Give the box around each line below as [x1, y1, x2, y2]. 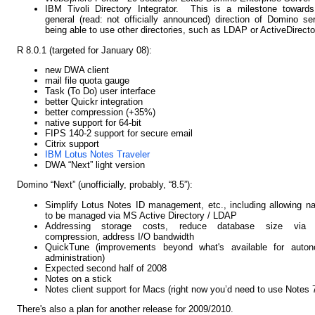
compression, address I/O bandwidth [44, 231, 194, 242]
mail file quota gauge [44, 75, 129, 86]
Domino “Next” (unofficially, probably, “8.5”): [16, 179, 193, 191]
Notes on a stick [44, 273, 112, 284]
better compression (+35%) [44, 106, 155, 117]
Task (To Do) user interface [44, 85, 155, 96]
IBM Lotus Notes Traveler [44, 148, 150, 160]
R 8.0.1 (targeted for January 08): [16, 44, 152, 56]
